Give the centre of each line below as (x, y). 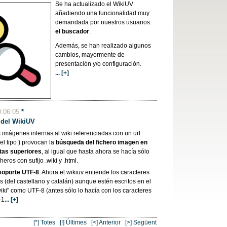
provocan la (38, 143)
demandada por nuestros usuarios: (104, 22)
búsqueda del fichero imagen (98, 143)
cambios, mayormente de (90, 54)
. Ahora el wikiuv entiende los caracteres (94, 172)
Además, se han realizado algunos (103, 45)
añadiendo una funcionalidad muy (103, 13)
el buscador (72, 31)
